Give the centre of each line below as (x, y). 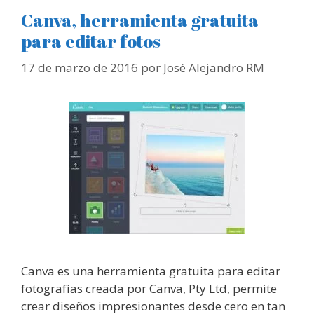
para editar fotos (91, 41)
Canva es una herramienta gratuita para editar (151, 271)
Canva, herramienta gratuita (140, 20)
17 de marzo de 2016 (80, 68)
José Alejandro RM (214, 68)
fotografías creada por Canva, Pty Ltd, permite (149, 289)
